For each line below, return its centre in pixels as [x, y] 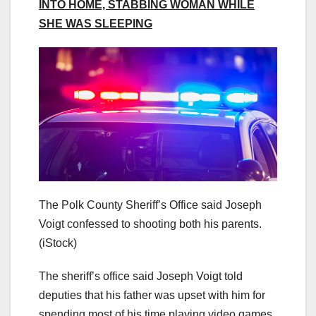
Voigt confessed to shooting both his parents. [150, 224]
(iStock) [58, 243]
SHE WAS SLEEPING [96, 24]
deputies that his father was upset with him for [152, 296]
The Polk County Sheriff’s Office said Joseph [150, 205]
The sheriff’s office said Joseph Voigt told [141, 276]
